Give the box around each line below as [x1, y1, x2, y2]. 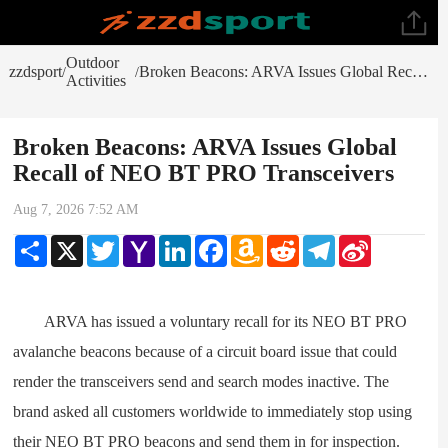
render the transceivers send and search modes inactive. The [13, 373, 390, 390]
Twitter [119, 235, 161, 250]
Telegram [335, 235, 389, 250]
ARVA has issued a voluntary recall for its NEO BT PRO [13, 313, 408, 330]
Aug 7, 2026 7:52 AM [13, 202, 139, 217]
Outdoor [65, 54, 119, 71]
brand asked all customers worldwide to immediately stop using [13, 403, 413, 420]
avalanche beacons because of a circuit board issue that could [13, 343, 398, 360]
